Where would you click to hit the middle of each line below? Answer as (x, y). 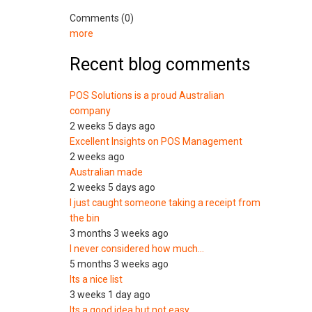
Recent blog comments (161, 64)
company (91, 111)
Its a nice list (96, 279)
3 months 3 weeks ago (119, 233)
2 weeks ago (97, 157)
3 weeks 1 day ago (110, 295)
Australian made (107, 172)
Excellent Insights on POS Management (156, 141)
